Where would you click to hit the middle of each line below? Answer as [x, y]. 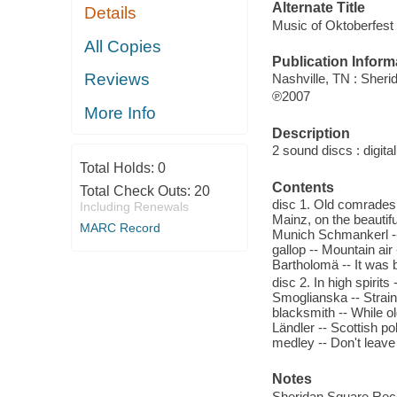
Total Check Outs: [136, 191]
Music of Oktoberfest [332, 25]
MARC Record [120, 228]
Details [111, 13]
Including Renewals [134, 207]
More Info [121, 113]
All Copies [123, 46]
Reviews [117, 80]
